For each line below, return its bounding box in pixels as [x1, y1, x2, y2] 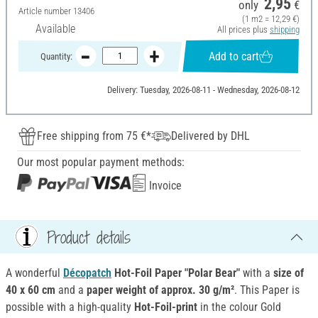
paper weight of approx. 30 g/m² [87, 283, 234, 297]
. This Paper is [234, 283, 300, 297]
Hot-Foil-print [134, 300, 197, 314]
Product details [47, 225, 131, 248]
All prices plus [216, 24, 270, 35]
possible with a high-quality [6, 300, 134, 314]
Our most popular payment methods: [17, 155, 185, 170]
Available [35, 22, 75, 36]
